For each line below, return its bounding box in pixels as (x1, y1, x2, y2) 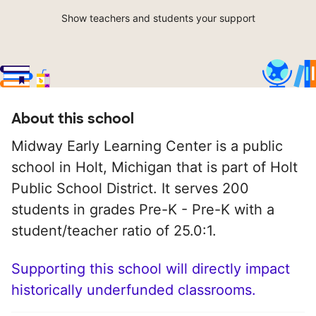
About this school (11, 109, 134, 128)
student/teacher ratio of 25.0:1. (11, 222, 217, 240)
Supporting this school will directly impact (11, 260, 290, 278)
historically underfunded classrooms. (11, 281, 256, 299)
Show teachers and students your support (61, 12, 255, 25)
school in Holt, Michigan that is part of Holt (11, 159, 298, 176)
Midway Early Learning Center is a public (11, 138, 283, 155)
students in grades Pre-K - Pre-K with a (11, 201, 274, 219)
